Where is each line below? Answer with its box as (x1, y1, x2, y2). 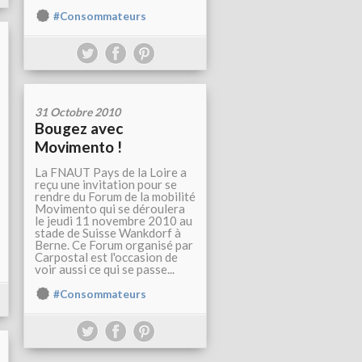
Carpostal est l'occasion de (35, 250, 178, 265)
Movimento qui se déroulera (35, 201, 185, 217)
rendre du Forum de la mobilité (35, 189, 196, 204)
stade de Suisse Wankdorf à (35, 225, 181, 241)
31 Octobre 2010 (35, 105, 120, 120)
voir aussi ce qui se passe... (35, 262, 175, 277)
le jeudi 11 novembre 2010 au (35, 213, 192, 229)
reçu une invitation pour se (35, 177, 177, 192)
